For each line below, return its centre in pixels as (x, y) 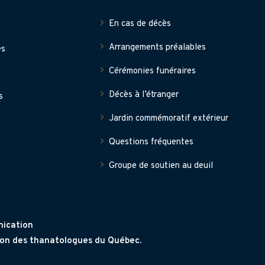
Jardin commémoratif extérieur (169, 119)
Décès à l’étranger (144, 95)
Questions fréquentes (151, 142)
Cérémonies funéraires (152, 71)
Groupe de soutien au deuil (161, 166)
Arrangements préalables (157, 48)
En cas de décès (140, 24)
